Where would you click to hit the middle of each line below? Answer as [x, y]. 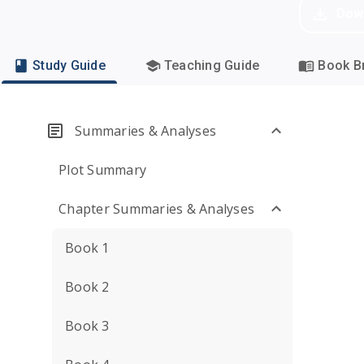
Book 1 [87, 248]
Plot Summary [102, 170]
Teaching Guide [212, 65]
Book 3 [87, 326]
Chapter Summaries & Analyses [156, 209]
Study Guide [69, 65]
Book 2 [87, 287]
